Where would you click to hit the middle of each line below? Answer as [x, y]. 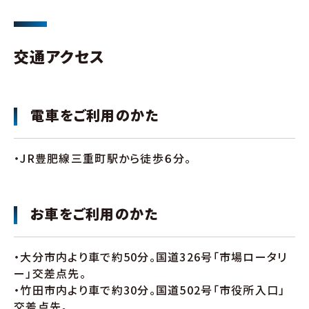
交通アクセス [60, 56]
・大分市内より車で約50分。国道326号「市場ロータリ [151, 257]
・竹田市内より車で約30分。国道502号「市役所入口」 [150, 290]
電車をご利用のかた [95, 115]
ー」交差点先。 [50, 273]
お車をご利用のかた [94, 213]
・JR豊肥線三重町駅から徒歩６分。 [103, 158]
